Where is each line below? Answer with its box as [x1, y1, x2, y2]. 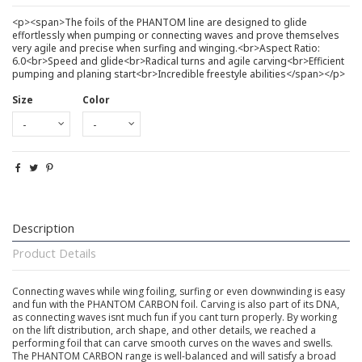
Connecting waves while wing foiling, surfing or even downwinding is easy [12, 284, 345, 298]
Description [12, 220, 74, 237]
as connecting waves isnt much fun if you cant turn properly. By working [12, 309, 337, 324]
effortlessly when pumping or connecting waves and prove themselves [12, 28, 339, 43]
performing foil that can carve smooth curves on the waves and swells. [12, 335, 333, 350]
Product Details [12, 244, 96, 261]
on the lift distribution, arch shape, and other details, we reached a [12, 322, 316, 337]
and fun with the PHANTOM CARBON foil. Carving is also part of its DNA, [12, 297, 339, 311]
